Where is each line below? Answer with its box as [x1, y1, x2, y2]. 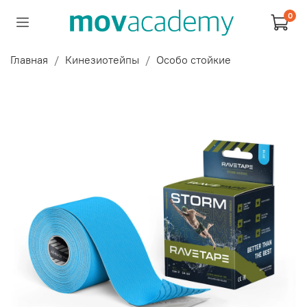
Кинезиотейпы [65, 52, 139, 66]
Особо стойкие [156, 52, 231, 66]
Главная [10, 52, 48, 66]
